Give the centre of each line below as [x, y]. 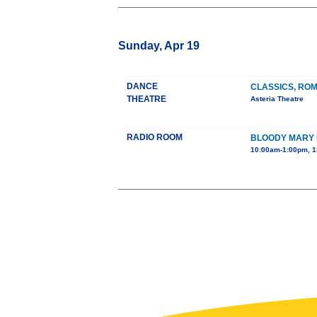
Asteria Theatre [277, 99]
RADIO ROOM [155, 138]
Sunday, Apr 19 [159, 46]
